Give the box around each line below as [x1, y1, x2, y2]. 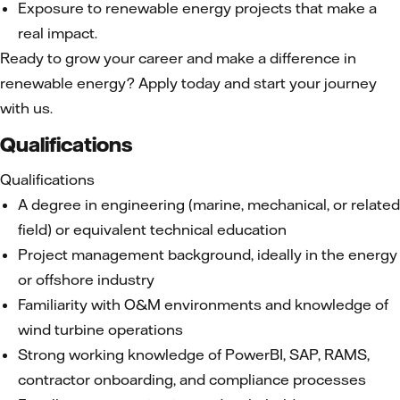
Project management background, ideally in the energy [18, 246, 397, 263]
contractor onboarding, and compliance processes [18, 371, 366, 388]
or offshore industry [18, 271, 154, 288]
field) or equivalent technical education [18, 221, 287, 238]
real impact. [18, 24, 97, 42]
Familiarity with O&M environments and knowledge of [18, 296, 388, 313]
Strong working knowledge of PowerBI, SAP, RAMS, [18, 346, 370, 363]
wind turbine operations [18, 321, 183, 338]
